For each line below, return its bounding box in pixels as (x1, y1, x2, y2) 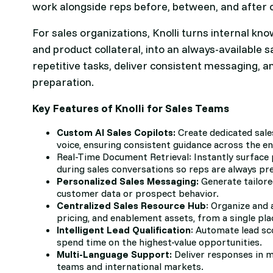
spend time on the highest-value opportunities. (57, 236, 263, 249)
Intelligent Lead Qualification (57, 224, 191, 236)
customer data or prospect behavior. (57, 187, 219, 200)
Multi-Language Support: (57, 248, 172, 261)
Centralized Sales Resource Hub (57, 199, 207, 212)
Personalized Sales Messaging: (57, 175, 202, 188)
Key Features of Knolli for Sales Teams (32, 101, 230, 116)
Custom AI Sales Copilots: (57, 126, 179, 139)
